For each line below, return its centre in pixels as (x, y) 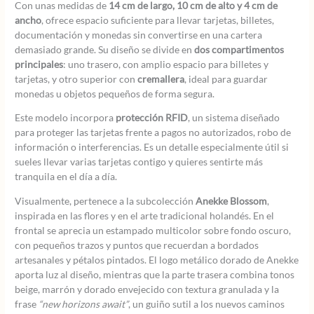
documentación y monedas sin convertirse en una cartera (139, 34)
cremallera (161, 78)
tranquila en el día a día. (66, 177)
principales (39, 64)
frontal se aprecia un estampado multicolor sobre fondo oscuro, (153, 230)
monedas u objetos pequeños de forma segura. (115, 93)
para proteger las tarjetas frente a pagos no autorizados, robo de (153, 132)
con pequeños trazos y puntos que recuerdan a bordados (137, 245)
